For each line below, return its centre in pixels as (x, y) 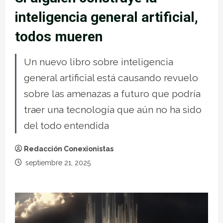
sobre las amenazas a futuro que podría (112, 94)
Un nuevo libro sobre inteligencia (99, 62)
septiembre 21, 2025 (57, 163)
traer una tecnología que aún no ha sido (113, 110)
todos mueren (59, 37)
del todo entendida (66, 125)
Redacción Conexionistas (69, 149)
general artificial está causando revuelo (111, 78)
